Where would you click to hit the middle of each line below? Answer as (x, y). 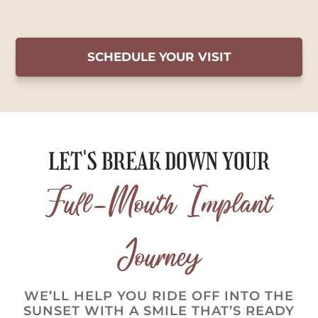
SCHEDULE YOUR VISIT (159, 57)
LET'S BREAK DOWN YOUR (159, 162)
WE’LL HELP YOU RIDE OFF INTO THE (159, 296)
